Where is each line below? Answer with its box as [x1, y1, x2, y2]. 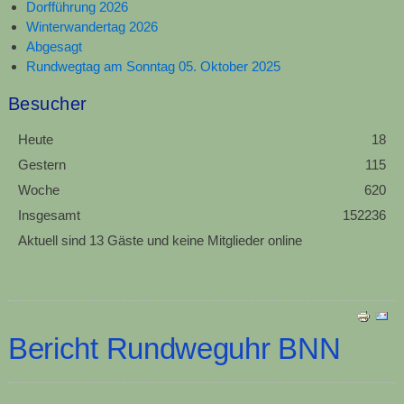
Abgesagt [25, 38, 82, 54]
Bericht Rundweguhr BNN [7, 331, 341, 365]
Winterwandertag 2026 [25, 18, 158, 34]
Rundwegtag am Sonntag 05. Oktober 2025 [25, 58, 280, 74]
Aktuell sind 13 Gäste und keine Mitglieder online [17, 232, 302, 248]
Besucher [7, 93, 87, 114]
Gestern [17, 156, 66, 172]
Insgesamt [17, 207, 80, 223]
